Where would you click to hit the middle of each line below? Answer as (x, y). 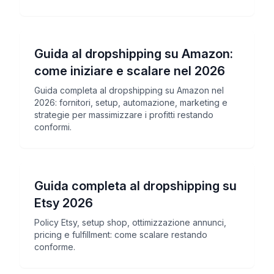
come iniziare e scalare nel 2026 (130, 71)
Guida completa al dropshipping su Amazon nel (129, 90)
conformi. (53, 127)
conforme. (55, 247)
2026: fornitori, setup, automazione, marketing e (131, 102)
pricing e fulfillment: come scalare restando (121, 235)
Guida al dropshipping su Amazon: (134, 54)
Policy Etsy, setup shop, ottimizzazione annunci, (130, 222)
